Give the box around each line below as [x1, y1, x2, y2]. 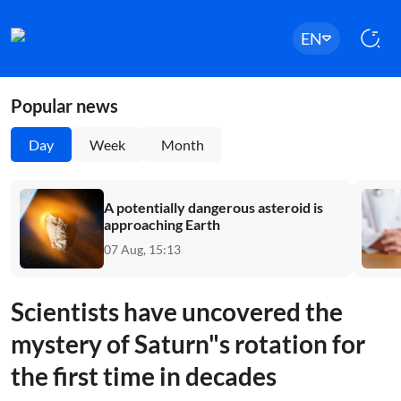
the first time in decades [11, 361, 277, 391]
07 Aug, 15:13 [104, 241, 181, 257]
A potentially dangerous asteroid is [104, 198, 323, 216]
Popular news [11, 95, 118, 116]
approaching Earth [104, 215, 220, 233]
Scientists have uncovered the [11, 296, 343, 327]
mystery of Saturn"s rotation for [11, 328, 365, 359]
